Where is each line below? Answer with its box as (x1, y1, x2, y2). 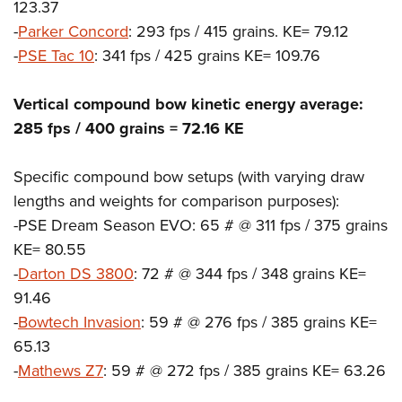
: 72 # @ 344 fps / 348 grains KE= (134, 262, 366, 286)
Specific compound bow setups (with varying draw (13, 165, 364, 189)
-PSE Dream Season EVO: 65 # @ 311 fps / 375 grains (13, 214, 388, 238)
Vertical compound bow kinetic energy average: (13, 92, 363, 117)
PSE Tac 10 (18, 44, 94, 68)
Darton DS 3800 (18, 262, 134, 286)
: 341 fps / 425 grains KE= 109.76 (94, 44, 320, 68)
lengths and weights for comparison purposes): (13, 189, 339, 214)
